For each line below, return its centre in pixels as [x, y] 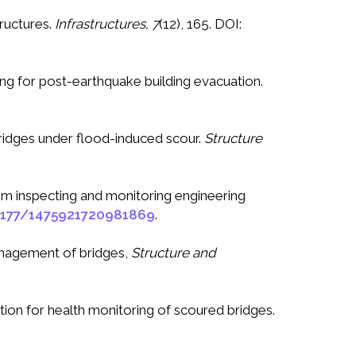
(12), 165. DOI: [200, 24]
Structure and [174, 253]
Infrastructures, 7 [107, 24]
